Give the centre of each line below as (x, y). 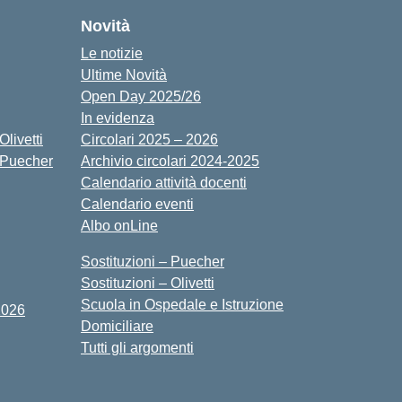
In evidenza (118, 118)
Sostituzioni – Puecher (153, 262)
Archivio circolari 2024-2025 (170, 161)
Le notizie (112, 53)
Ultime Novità (124, 75)
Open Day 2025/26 (141, 96)
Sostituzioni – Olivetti (148, 283)
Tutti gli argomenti (137, 348)
